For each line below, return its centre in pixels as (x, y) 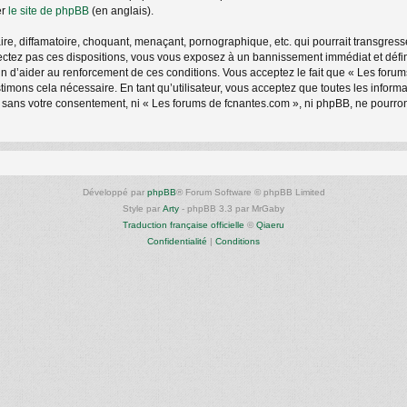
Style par (143, 208)
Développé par (114, 192)
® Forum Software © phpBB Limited (250, 192)
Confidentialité (177, 241)
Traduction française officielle (184, 224)
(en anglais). (121, 10)
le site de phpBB (49, 10)
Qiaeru (270, 224)
